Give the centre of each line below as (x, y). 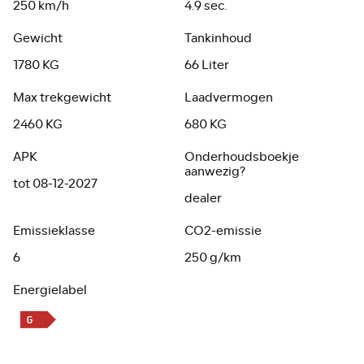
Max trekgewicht (63, 98)
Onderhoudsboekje (242, 158)
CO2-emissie (223, 232)
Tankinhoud (219, 39)
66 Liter (207, 66)
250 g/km (213, 258)
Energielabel (50, 291)
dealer (204, 199)
